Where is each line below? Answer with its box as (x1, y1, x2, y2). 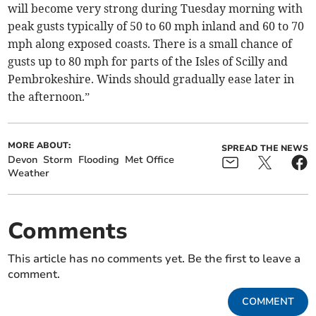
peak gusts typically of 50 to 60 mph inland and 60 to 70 (8, 18, 305, 33)
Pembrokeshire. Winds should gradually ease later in (8, 71, 295, 86)
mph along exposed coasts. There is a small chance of (8, 36, 293, 51)
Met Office (125, 152, 175, 166)
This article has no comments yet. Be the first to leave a (8, 250, 301, 267)
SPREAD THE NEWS (221, 142, 308, 154)
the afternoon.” (8, 89, 90, 104)
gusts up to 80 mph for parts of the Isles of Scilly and (8, 54, 288, 68)
